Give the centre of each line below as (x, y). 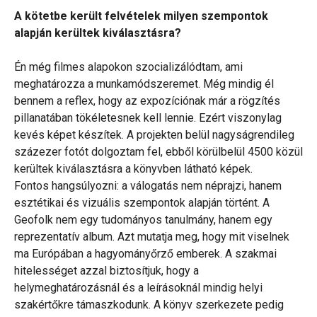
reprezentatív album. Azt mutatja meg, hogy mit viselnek (152, 237)
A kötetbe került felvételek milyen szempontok (141, 16)
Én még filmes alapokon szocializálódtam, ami (128, 67)
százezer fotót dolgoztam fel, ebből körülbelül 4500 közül (158, 152)
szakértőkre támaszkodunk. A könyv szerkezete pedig (149, 305)
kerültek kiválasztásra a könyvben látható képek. (133, 169)
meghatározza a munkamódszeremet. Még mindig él (144, 84)
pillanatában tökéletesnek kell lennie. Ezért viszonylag (148, 118)
